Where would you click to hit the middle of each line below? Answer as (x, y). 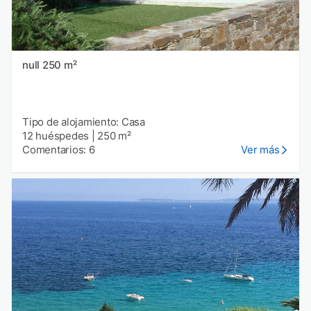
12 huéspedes (56, 135)
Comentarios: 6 (59, 149)
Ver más (260, 149)
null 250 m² (59, 65)
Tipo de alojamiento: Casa (84, 121)
